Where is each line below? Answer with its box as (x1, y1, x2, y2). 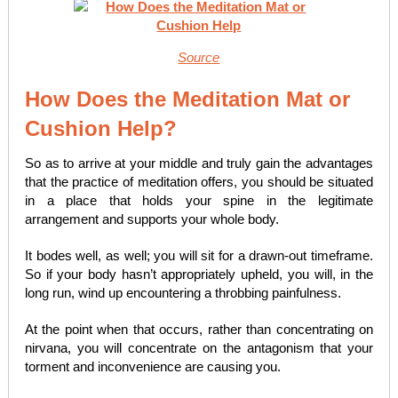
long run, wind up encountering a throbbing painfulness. (24, 285, 341, 300)
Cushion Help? (24, 116, 177, 140)
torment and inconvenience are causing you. (24, 359, 281, 374)
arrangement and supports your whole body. (24, 211, 279, 227)
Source (178, 50, 220, 65)
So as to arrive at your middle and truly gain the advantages (24, 155, 374, 171)
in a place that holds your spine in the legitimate (24, 193, 374, 208)
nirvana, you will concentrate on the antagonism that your (24, 340, 374, 355)
